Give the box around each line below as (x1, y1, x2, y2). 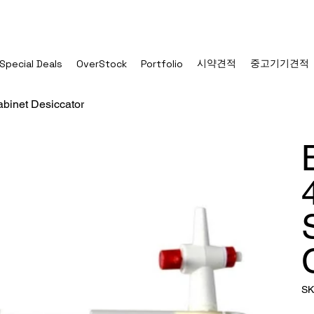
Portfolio (140, 57, 183, 70)
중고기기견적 (250, 57, 309, 70)
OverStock (76, 57, 127, 70)
